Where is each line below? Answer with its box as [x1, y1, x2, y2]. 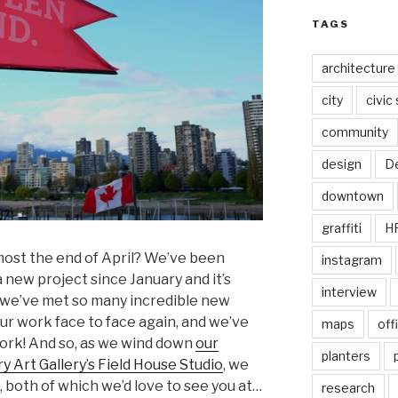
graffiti [321, 220, 362, 236]
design [321, 156, 362, 172]
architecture [321, 60, 395, 76]
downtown [321, 188, 384, 204]
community [321, 124, 388, 140]
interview [321, 284, 377, 300]
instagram [321, 252, 382, 268]
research [321, 380, 375, 396]
